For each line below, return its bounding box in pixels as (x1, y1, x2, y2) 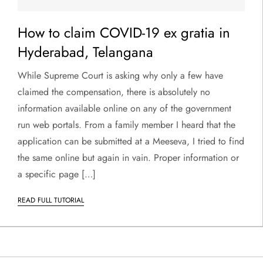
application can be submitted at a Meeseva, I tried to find (18, 134, 244, 148)
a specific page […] (18, 167, 96, 181)
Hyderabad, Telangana (18, 41, 153, 62)
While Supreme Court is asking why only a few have (18, 68, 223, 82)
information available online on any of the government (18, 101, 231, 115)
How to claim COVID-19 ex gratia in (18, 22, 230, 43)
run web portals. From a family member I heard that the (18, 117, 235, 131)
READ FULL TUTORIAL (18, 194, 84, 205)
